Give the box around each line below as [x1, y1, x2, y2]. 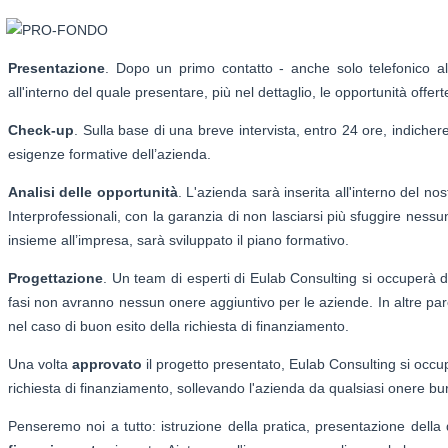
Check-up [8, 121, 74, 138]
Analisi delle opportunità [8, 183, 178, 200]
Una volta [8, 355, 73, 372]
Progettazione [8, 269, 103, 286]
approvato [72, 355, 143, 372]
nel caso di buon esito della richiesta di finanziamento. [8, 317, 349, 334]
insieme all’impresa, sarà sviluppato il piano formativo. [8, 231, 349, 248]
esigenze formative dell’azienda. [8, 145, 211, 162]
